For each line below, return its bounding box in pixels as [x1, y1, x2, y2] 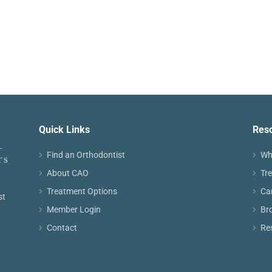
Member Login [47, 205, 101, 215]
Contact [47, 223, 77, 233]
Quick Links [39, 124, 90, 136]
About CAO [47, 168, 89, 178]
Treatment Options [47, 186, 117, 197]
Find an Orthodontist [47, 150, 125, 160]
